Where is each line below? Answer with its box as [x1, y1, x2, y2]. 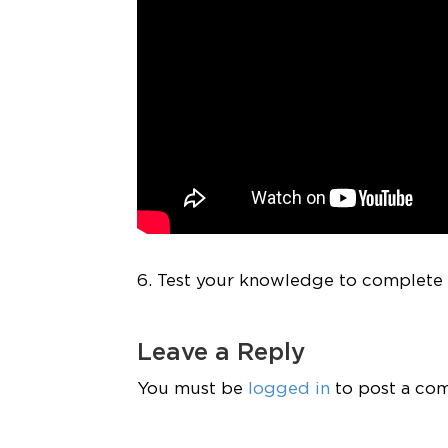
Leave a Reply [137, 342, 305, 364]
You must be [137, 382, 248, 397]
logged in [248, 382, 330, 397]
